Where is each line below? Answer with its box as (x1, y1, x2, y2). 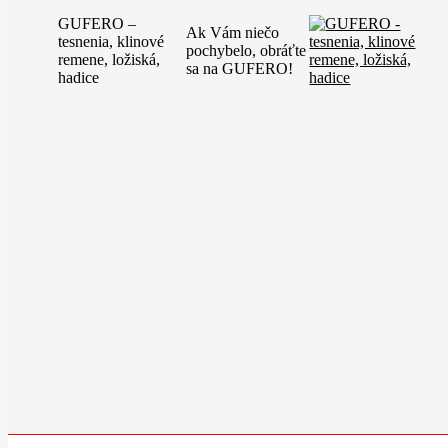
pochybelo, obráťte (185, 42, 306, 59)
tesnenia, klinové (58, 33, 164, 50)
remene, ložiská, (58, 51, 160, 68)
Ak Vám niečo (185, 24, 279, 41)
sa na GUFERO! (185, 60, 293, 77)
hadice (58, 69, 99, 86)
